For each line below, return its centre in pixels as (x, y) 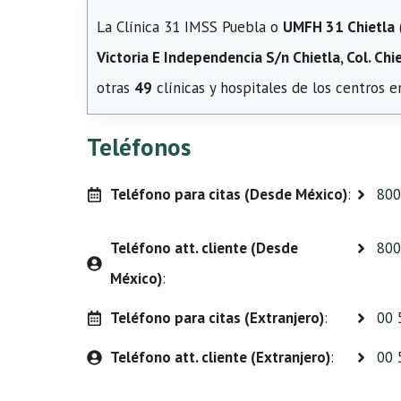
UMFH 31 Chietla (339, 27)
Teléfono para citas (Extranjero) (217, 318)
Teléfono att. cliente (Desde (204, 248)
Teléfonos (139, 147)
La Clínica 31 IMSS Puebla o (190, 27)
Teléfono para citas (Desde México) (228, 194)
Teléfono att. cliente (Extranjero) (220, 357)
